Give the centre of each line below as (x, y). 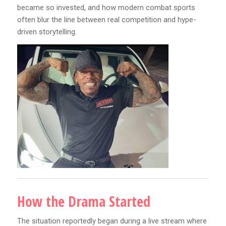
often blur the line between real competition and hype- (106, 20)
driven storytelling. (47, 32)
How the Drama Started (83, 201)
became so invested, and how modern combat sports (106, 8)
